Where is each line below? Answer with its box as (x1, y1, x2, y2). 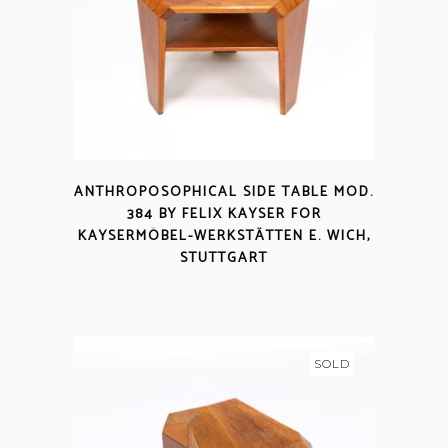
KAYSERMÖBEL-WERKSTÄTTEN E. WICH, (77, 225, 371, 248)
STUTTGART (180, 247, 268, 270)
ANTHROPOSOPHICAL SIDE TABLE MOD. (74, 181, 374, 204)
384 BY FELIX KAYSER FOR (126, 203, 322, 226)
